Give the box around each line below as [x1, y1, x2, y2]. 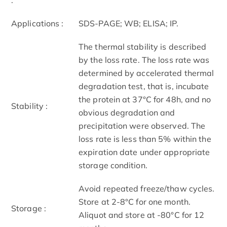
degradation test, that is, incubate [79, 81, 209, 91]
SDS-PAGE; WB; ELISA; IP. [79, 18, 179, 28]
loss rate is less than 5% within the [79, 133, 211, 144]
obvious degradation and [79, 107, 175, 118]
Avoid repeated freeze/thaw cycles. [79, 183, 215, 194]
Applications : [11, 18, 64, 28]
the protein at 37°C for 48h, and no [79, 94, 211, 104]
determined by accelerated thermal [79, 67, 214, 78]
